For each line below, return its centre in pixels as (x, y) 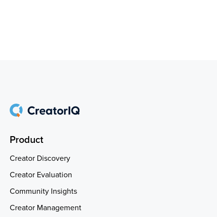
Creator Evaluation (41, 175)
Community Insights (43, 192)
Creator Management (46, 208)
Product (26, 140)
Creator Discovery (40, 159)
